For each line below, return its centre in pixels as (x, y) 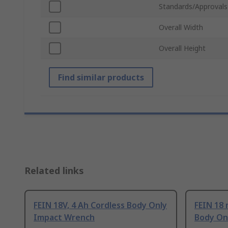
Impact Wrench (64, 218)
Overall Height (182, 48)
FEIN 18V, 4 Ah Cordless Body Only (100, 205)
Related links (54, 171)
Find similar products (101, 78)
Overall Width (181, 27)
